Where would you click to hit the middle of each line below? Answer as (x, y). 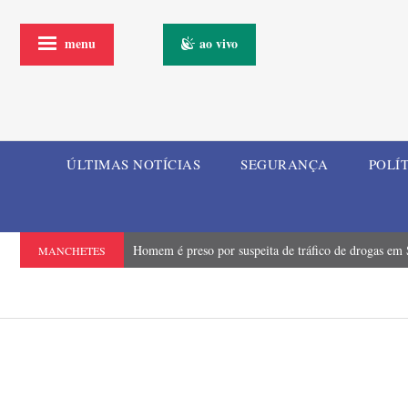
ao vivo (219, 43)
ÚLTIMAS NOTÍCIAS (134, 164)
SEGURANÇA (285, 164)
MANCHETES (72, 250)
